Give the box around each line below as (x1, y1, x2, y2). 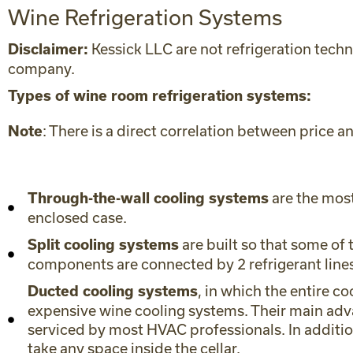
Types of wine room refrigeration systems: (8, 87, 311, 104)
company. (8, 60, 75, 77)
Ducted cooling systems (28, 283, 198, 299)
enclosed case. (28, 209, 127, 226)
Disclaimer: (8, 41, 88, 58)
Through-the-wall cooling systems (28, 190, 269, 206)
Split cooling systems (28, 236, 179, 253)
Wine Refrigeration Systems (8, 5, 282, 29)
